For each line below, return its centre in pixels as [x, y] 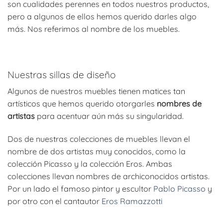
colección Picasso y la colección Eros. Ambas [90, 164]
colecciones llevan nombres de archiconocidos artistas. [109, 176]
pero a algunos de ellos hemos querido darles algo [102, 16]
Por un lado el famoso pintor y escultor [80, 188]
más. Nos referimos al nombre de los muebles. [94, 29]
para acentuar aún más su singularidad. [109, 116]
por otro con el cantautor [55, 201]
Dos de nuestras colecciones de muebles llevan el [99, 139]
